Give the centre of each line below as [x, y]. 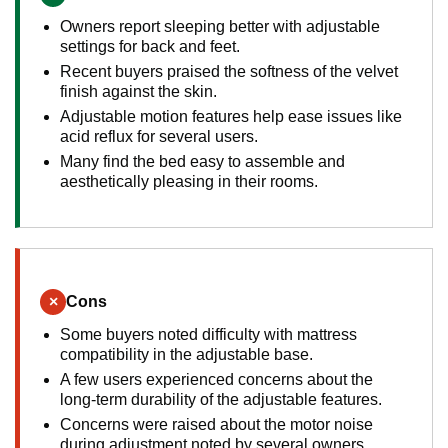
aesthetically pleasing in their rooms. [189, 182]
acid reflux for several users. [159, 137]
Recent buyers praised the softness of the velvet [229, 72]
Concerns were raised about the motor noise [216, 425]
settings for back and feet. [150, 47]
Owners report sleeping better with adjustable [220, 27]
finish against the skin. [138, 92]
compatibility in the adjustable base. [186, 355]
